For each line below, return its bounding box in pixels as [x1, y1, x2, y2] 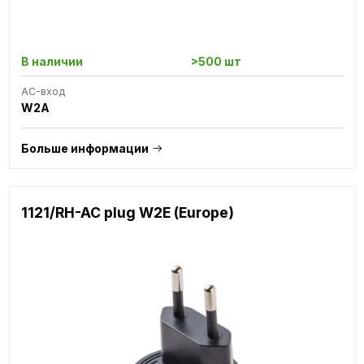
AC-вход [20, 84, 65, 97]
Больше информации [20, 141, 149, 155]
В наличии [20, 54, 83, 68]
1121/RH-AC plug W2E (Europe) [20, 203, 234, 221]
